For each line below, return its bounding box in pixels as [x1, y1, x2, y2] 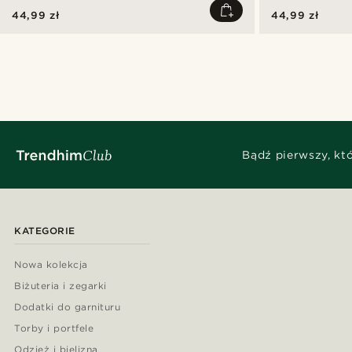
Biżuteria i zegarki [14, 280, 107, 292]
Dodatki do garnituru [14, 301, 121, 313]
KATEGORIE [14, 225, 75, 237]
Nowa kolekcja [14, 258, 88, 271]
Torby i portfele [14, 322, 94, 335]
